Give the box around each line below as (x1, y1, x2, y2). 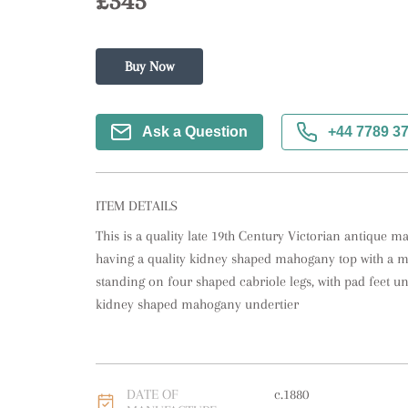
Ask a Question (141, 124, 248, 139)
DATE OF (126, 386, 178, 403)
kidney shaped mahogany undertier (95, 296, 299, 312)
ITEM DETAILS (95, 198, 178, 214)
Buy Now (124, 58, 174, 75)
